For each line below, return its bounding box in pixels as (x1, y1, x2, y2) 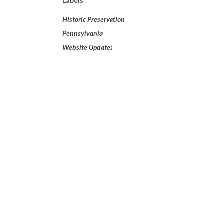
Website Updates (62, 43, 113, 51)
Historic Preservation (62, 15, 125, 23)
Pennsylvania (62, 29, 103, 37)
